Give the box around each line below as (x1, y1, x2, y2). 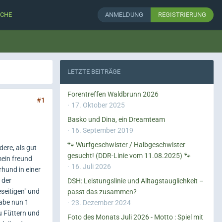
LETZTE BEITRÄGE (67, 68, 120, 75)
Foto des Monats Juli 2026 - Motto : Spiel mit (67, 213, 203, 221)
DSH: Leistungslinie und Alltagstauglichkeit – (67, 177, 204, 185)
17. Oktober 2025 (71, 101, 125, 109)
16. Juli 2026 (71, 163, 111, 170)
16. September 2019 (71, 126, 133, 134)
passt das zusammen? (67, 188, 137, 196)
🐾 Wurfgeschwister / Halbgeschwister (67, 141, 185, 149)
